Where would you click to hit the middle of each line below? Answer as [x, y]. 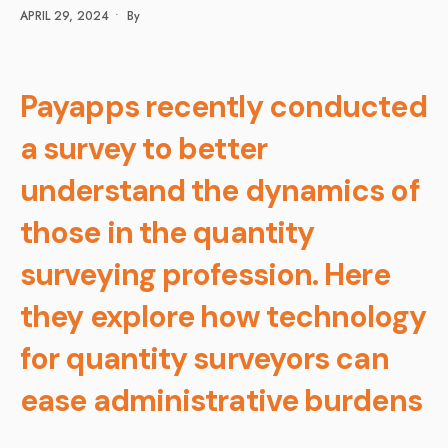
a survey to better [143, 148]
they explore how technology [223, 316]
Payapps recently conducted [223, 106]
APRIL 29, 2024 [64, 15]
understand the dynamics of [220, 190]
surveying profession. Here [205, 274]
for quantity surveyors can [204, 358]
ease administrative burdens [221, 400]
